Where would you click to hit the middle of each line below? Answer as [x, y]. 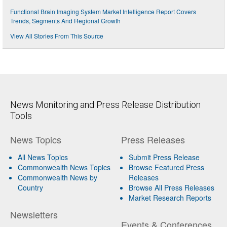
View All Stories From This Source [57, 35]
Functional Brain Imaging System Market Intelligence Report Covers [103, 11]
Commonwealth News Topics [64, 167]
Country [30, 187]
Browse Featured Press [166, 167]
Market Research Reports [170, 197]
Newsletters [34, 214]
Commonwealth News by [58, 177]
